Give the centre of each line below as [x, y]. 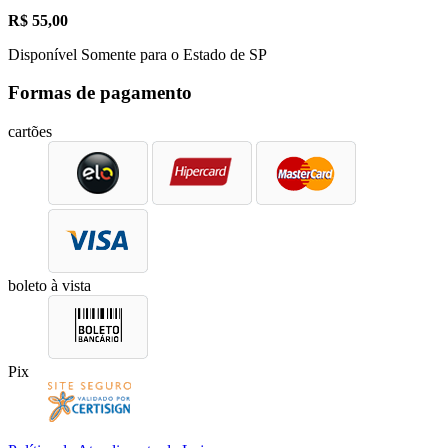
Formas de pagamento [100, 93]
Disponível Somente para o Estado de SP [137, 54]
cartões [30, 132]
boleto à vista [49, 286]
